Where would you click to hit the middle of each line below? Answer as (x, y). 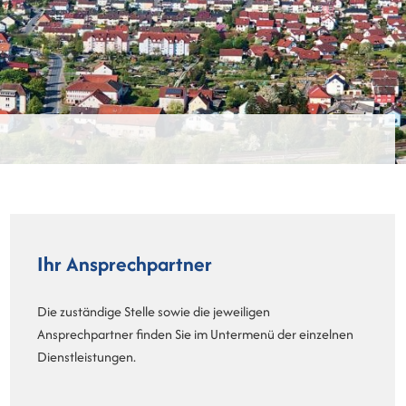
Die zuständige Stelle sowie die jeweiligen (154, 312)
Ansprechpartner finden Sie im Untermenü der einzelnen (195, 334)
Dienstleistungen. (87, 357)
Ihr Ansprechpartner (125, 264)
